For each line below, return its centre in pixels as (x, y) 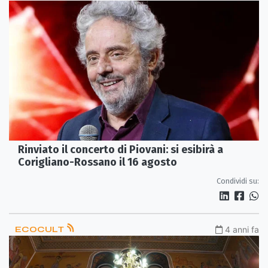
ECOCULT (40, 230)
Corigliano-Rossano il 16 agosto (98, 162)
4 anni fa (242, 230)
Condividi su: (238, 181)
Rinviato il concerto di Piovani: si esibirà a (121, 150)
